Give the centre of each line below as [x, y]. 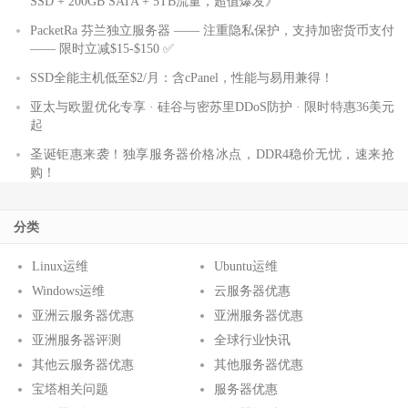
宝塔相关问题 [70, 389]
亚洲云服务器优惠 [83, 315]
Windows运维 [68, 291]
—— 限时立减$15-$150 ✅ [102, 48]
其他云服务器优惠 [83, 364]
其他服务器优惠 [258, 364]
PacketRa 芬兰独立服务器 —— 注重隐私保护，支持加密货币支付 [212, 30]
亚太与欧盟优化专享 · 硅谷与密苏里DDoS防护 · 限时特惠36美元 [212, 107]
